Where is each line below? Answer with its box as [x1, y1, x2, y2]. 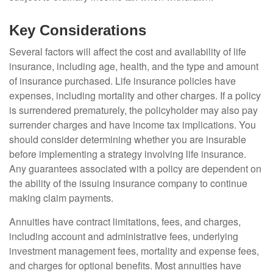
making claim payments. [9, 191, 113, 205]
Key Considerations [9, 22, 146, 38]
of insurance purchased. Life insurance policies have [9, 74, 236, 88]
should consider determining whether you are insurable [9, 132, 246, 146]
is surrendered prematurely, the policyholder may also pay [9, 103, 258, 117]
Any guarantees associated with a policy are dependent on [9, 161, 261, 175]
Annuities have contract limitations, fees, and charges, [9, 214, 241, 229]
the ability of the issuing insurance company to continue [9, 176, 247, 190]
